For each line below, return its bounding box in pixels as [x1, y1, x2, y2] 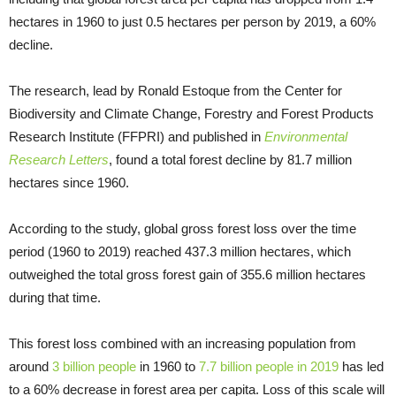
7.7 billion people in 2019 [199, 358, 339, 374]
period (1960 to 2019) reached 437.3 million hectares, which [9, 243, 351, 259]
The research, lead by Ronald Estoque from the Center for [9, 82, 342, 98]
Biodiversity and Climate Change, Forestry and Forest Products [9, 105, 374, 121]
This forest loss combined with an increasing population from [9, 335, 356, 351]
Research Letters [9, 151, 109, 167]
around [9, 358, 52, 374]
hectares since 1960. [9, 174, 129, 190]
